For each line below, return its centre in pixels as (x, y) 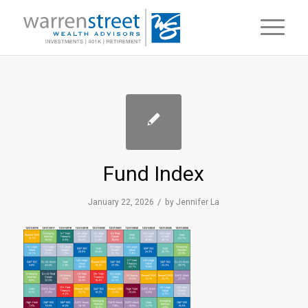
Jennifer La (198, 202)
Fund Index (154, 174)
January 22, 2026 (121, 202)
